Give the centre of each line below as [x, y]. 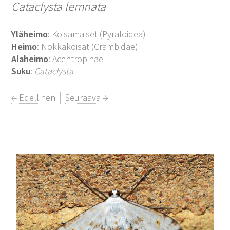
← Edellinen [35, 97]
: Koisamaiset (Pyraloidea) [97, 34]
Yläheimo [30, 34]
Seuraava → [87, 97]
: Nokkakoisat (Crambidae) [88, 46]
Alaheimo [30, 59]
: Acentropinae [76, 59]
